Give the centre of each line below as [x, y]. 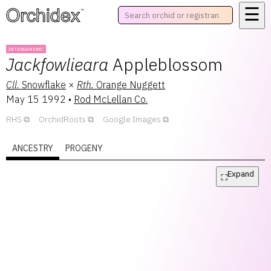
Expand [241, 174]
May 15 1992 [36, 99]
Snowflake [44, 85]
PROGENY [84, 148]
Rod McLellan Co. [111, 99]
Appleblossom [168, 64]
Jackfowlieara [57, 64]
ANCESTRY [33, 148]
